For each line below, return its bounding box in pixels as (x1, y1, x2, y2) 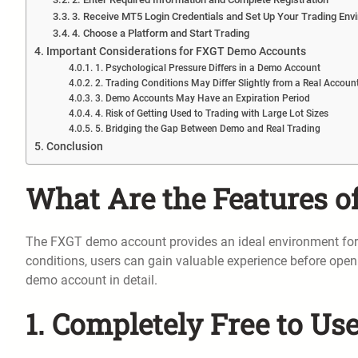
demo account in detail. (26, 272, 157, 288)
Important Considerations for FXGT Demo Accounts (46, 44, 306, 58)
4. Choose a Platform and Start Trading (72, 26, 250, 39)
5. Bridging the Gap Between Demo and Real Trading (94, 122, 320, 134)
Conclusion (46, 139, 103, 153)
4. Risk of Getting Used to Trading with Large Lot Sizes (94, 107, 328, 119)
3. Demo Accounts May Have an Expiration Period (94, 92, 310, 104)
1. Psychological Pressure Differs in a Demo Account (94, 62, 320, 74)
